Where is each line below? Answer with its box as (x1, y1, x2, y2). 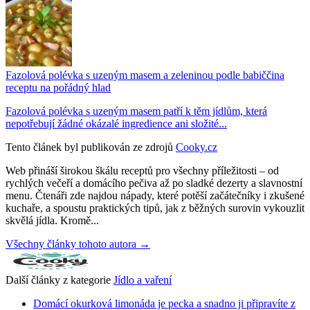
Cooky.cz (176, 140, 217, 153)
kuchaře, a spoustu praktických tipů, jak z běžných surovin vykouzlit (6, 201, 304, 214)
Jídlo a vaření (113, 273, 172, 286)
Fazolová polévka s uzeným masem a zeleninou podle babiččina (6, 69, 284, 81)
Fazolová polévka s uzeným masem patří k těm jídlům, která (6, 104, 267, 117)
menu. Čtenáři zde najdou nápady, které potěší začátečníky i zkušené (6, 189, 304, 201)
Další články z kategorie (6, 273, 111, 286)
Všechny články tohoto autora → (6, 237, 150, 250)
